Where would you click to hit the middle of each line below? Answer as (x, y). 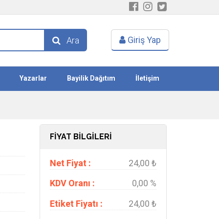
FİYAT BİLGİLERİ (81, 137)
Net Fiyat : (70, 163)
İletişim (147, 78)
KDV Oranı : (72, 183)
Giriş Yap (143, 40)
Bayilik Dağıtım (91, 78)
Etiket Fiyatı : (76, 203)
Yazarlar (33, 78)
